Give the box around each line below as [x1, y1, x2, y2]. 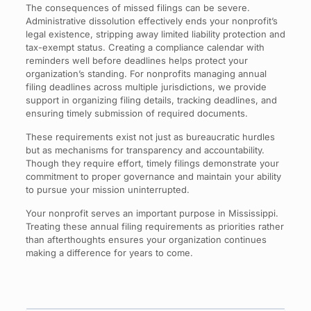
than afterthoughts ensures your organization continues [25, 234, 267, 245]
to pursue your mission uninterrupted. [25, 184, 190, 195]
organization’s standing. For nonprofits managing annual [25, 68, 267, 79]
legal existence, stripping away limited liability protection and [25, 28, 285, 40]
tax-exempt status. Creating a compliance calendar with [25, 42, 264, 53]
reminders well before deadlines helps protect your [25, 55, 248, 66]
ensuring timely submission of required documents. [25, 108, 248, 119]
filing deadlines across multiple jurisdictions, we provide [25, 81, 267, 92]
